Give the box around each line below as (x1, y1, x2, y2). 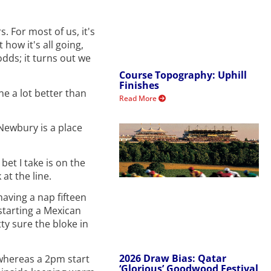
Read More (119, 93, 159, 104)
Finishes (119, 79, 160, 93)
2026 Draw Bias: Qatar (119, 251, 227, 265)
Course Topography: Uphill (119, 68, 247, 82)
